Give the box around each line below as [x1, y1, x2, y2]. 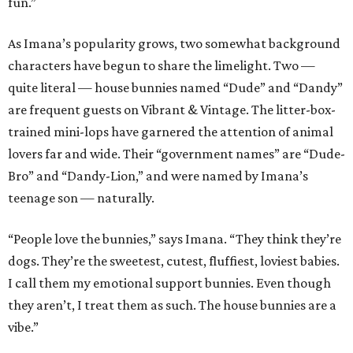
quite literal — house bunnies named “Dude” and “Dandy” [8, 80, 343, 96]
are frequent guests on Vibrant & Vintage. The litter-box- [8, 102, 336, 118]
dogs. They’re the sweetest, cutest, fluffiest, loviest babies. [8, 253, 340, 269]
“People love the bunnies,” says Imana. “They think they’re [8, 231, 341, 247]
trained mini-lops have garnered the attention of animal [8, 124, 333, 140]
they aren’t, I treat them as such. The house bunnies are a [8, 297, 336, 314]
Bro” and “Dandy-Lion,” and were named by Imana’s [8, 168, 308, 184]
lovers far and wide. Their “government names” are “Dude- [8, 146, 345, 162]
